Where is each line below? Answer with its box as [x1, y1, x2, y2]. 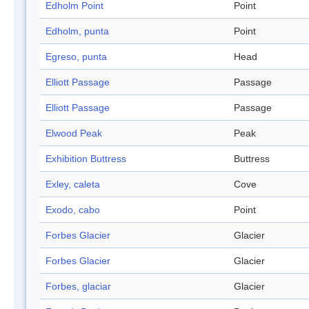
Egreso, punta [46, 51, 107, 63]
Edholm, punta [46, 26, 109, 37]
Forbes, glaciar [46, 281, 111, 292]
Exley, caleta [46, 179, 100, 190]
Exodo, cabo [46, 204, 100, 216]
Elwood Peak [46, 128, 102, 139]
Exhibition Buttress [46, 153, 126, 165]
